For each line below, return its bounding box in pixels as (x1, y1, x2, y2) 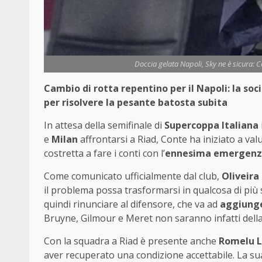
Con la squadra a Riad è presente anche (44, 234, 219, 247)
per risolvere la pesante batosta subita (44, 95, 227, 109)
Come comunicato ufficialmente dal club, (44, 169, 222, 182)
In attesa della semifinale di (44, 118, 164, 132)
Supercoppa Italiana (164, 118, 258, 132)
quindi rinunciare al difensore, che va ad (44, 197, 220, 211)
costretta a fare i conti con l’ (44, 146, 165, 160)
